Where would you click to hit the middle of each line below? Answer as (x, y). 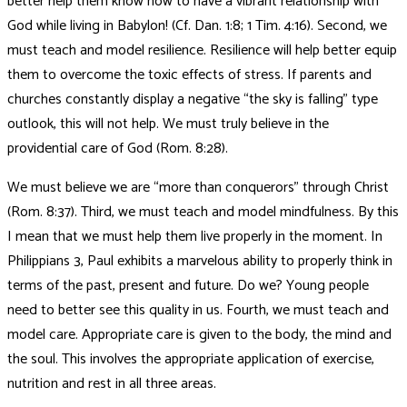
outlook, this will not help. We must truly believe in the (168, 124)
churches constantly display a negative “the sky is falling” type (193, 99)
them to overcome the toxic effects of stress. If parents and (189, 74)
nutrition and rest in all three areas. (112, 383)
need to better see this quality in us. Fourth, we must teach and (198, 310)
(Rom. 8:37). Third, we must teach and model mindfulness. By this (203, 212)
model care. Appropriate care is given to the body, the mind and (199, 334)
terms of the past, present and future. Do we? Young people (188, 285)
